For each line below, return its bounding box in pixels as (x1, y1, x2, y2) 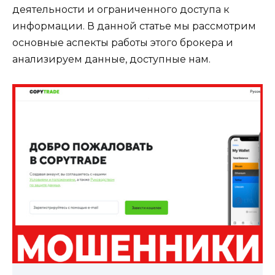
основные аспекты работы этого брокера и (12, 36, 233, 48)
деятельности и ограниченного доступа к (12, 3, 230, 15)
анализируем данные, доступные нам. (12, 53, 211, 65)
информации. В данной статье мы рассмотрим (12, 20, 256, 32)
